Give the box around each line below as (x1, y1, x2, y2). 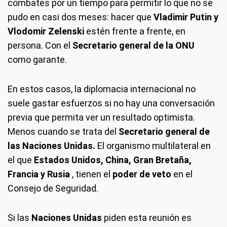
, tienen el (72, 169, 110, 180)
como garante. (8, 54, 67, 65)
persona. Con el (8, 40, 72, 51)
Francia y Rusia (8, 169, 72, 180)
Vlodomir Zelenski (8, 26, 86, 37)
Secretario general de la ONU (72, 40, 195, 51)
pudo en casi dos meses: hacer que (8, 12, 154, 23)
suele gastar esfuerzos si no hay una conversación (8, 98, 215, 109)
